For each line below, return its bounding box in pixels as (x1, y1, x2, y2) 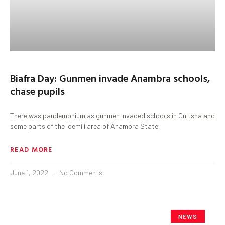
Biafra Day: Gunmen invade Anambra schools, (10, 70, 210, 85)
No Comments (58, 168, 102, 177)
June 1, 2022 (10, 168, 50, 177)
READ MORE (10, 143, 53, 154)
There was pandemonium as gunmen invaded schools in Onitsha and (10, 110, 215, 120)
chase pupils (10, 83, 65, 98)
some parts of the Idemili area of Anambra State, (10, 121, 160, 130)
